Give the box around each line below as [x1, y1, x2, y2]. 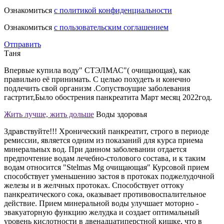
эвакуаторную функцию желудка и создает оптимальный [4, 207, 199, 216]
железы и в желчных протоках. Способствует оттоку [4, 180, 184, 189]
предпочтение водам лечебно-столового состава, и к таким [4, 153, 205, 162]
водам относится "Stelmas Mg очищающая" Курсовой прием [4, 162, 209, 171]
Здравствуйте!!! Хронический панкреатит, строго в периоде [4, 126, 209, 135]
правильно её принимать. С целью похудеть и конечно [4, 74, 190, 83]
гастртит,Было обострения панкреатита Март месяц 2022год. [4, 92, 212, 101]
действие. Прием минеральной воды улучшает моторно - [4, 198, 198, 207]
